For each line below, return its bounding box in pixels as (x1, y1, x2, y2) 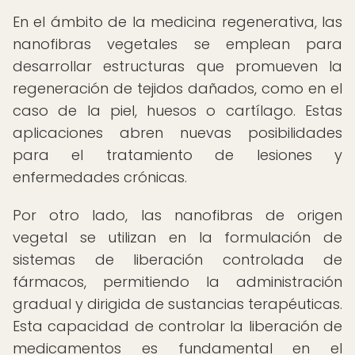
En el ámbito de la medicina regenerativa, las (13, 12, 342, 32)
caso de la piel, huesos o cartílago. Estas (13, 101, 342, 120)
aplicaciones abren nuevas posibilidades (13, 123, 342, 143)
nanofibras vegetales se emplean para (13, 34, 342, 54)
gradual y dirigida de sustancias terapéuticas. (13, 294, 342, 314)
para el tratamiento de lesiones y (13, 145, 342, 165)
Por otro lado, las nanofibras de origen (13, 205, 342, 225)
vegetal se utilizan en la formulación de (13, 227, 342, 247)
